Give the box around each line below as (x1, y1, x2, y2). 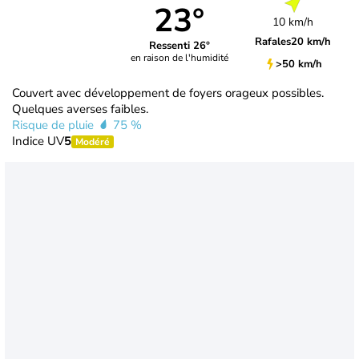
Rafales (255, 34, 292, 49)
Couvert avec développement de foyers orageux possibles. (12, 84, 324, 101)
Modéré (75, 135, 110, 148)
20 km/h (291, 34, 332, 49)
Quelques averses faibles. (12, 100, 148, 117)
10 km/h (272, 14, 314, 30)
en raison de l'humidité (130, 51, 228, 65)
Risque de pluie (12, 116, 97, 133)
